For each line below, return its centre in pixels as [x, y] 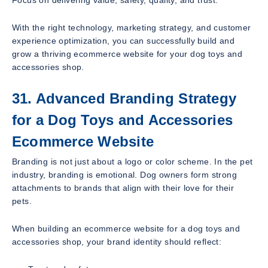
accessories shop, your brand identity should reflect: [117, 242]
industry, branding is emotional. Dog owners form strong [124, 175]
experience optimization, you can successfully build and [123, 40]
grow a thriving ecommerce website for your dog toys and [127, 54]
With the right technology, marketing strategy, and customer [132, 27]
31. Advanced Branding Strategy [124, 98]
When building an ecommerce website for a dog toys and [126, 229]
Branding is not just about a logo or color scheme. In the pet [133, 162]
